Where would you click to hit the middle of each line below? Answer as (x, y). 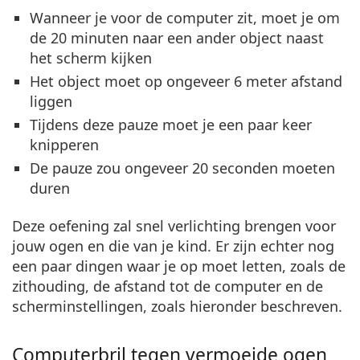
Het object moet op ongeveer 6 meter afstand (186, 81)
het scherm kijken (91, 57)
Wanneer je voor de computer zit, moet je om (185, 17)
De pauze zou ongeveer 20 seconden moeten (182, 168)
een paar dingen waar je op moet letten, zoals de (179, 266)
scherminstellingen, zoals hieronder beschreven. (177, 306)
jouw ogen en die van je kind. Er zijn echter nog (173, 245)
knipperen (64, 144)
